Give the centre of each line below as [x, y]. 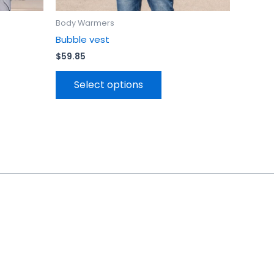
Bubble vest [83, 39]
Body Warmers [85, 23]
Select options [109, 85]
